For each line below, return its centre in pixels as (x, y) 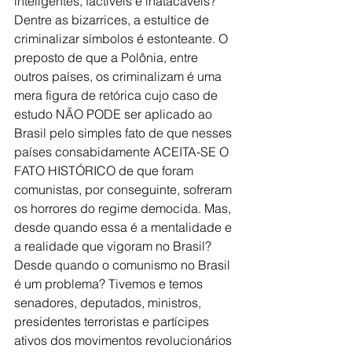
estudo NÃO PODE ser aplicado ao (115, 114)
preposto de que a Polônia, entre (108, 57)
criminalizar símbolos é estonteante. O (123, 38)
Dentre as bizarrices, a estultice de (113, 19)
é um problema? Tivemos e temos (110, 283)
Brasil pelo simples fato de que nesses (125, 132)
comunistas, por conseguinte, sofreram (125, 189)
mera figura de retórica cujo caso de (117, 95)
